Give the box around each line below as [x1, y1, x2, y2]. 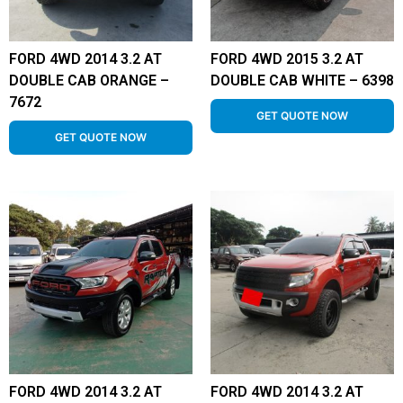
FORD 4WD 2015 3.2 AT [210, 50, 363, 67]
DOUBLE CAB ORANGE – [9, 72, 169, 89]
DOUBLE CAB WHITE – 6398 [210, 72, 394, 89]
